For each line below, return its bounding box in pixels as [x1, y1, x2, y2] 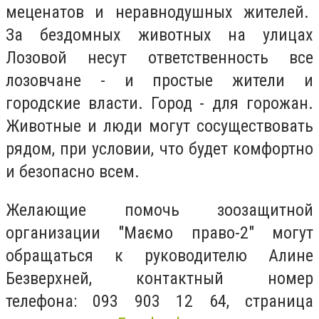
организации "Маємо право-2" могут [6, 222, 313, 243]
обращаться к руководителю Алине [6, 245, 313, 266]
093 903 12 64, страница [93, 291, 314, 311]
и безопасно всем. [6, 162, 144, 182]
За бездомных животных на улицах [6, 25, 313, 46]
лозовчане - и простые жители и [6, 70, 313, 91]
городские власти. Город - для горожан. [6, 93, 313, 114]
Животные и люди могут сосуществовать [6, 116, 313, 137]
